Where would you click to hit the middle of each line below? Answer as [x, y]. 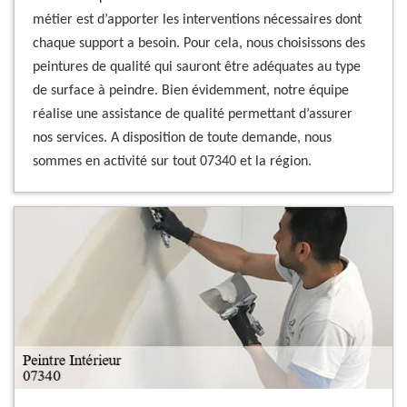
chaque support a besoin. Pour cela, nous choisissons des [199, 44]
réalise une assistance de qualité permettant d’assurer [193, 114]
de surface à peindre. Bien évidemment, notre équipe [191, 91]
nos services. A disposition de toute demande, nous [182, 138]
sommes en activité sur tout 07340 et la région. [172, 162]
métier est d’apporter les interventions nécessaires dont [197, 20]
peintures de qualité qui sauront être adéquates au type [197, 67]
